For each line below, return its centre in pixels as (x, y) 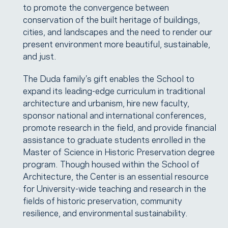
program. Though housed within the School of (111, 163)
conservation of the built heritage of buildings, (111, 19)
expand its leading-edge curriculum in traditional (114, 90)
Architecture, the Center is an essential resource (116, 176)
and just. (40, 55)
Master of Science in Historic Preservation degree (119, 151)
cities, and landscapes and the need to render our (118, 31)
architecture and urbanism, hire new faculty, (106, 102)
